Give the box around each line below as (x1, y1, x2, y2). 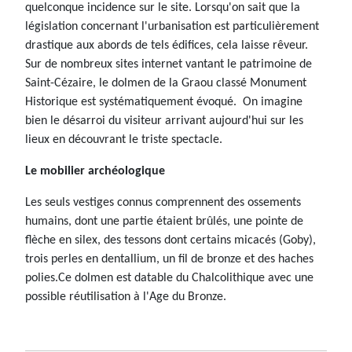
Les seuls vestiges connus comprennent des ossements (25, 196, 301, 210)
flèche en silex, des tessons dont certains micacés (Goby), (25, 234, 316, 247)
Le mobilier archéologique (25, 165, 165, 178)
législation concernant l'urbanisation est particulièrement (25, 20, 319, 34)
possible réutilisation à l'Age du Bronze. (25, 291, 226, 304)
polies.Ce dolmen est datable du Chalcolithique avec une (25, 272, 313, 285)
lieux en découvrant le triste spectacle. (25, 134, 222, 147)
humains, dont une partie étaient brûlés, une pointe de (25, 215, 303, 229)
